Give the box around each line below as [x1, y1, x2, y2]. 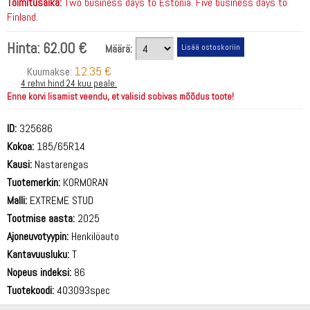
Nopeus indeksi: [7, 265, 71, 280]
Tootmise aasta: [7, 211, 75, 226]
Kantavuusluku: [7, 247, 69, 262]
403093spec [54, 283, 110, 298]
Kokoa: [7, 139, 34, 154]
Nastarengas [32, 157, 89, 172]
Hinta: [7, 39, 43, 57]
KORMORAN [60, 175, 108, 190]
